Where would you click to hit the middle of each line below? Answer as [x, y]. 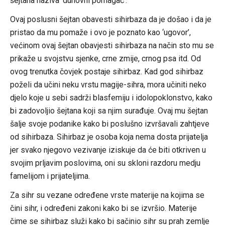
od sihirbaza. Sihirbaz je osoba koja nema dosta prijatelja [109, 137]
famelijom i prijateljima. [50, 176]
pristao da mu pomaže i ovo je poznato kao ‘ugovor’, [100, 32]
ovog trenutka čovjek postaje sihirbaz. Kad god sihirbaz [106, 71]
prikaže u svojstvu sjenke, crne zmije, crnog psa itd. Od [105, 58]
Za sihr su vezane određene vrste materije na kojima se [107, 195]
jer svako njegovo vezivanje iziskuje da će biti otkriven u [108, 150]
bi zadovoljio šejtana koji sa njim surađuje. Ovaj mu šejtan [109, 110]
